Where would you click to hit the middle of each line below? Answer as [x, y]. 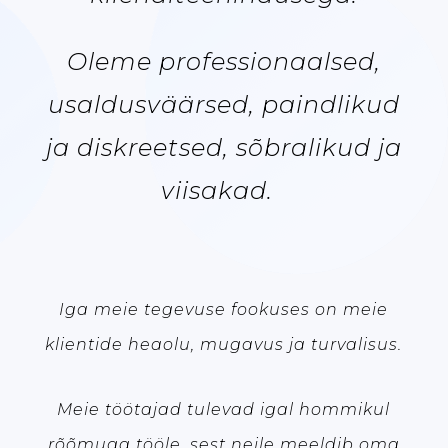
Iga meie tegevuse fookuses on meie [224, 309]
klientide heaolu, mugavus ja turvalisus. [224, 344]
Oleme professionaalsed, [223, 61]
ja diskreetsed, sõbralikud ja [223, 147]
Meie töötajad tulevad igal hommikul [224, 409]
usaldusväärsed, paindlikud [223, 104]
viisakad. [223, 190]
